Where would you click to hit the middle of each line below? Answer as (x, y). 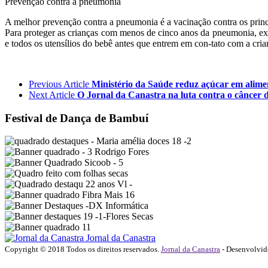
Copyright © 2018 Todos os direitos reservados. (83, 249)
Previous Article (59, 84)
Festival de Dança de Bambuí (77, 118)
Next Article (52, 95)
